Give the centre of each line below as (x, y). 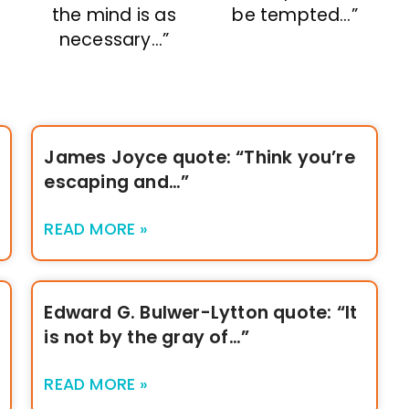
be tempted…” (295, 15)
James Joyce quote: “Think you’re (199, 157)
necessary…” (114, 39)
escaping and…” (117, 182)
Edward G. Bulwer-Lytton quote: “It (201, 312)
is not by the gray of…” (147, 337)
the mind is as (114, 15)
